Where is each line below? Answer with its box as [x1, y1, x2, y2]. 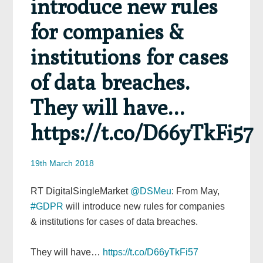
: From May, [171, 186, 220, 196]
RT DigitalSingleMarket [31, 186, 131, 196]
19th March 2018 [31, 159, 95, 168]
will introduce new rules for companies [63, 201, 225, 211]
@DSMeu [130, 186, 172, 196]
